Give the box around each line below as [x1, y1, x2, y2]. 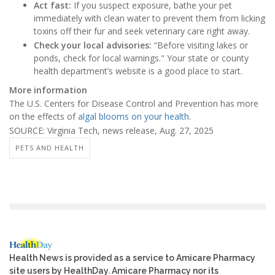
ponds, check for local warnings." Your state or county [34, 52, 249, 64]
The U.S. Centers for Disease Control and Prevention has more [9, 98, 258, 110]
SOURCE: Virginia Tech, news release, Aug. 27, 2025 [9, 124, 214, 136]
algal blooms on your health [78, 110, 189, 123]
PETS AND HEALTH [15, 142, 84, 152]
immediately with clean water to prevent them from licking [34, 12, 265, 25]
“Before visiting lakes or [152, 39, 248, 51]
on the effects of [9, 110, 78, 123]
